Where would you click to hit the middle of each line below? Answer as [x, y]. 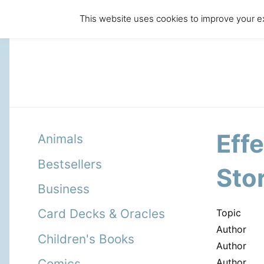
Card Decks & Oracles [101, 214]
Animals [60, 139]
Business [64, 189]
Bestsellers [70, 164]
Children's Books [86, 239]
